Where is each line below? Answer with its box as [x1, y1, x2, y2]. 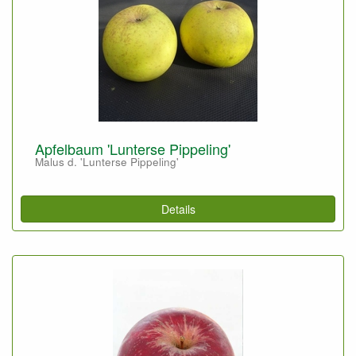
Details [161, 200, 195, 217]
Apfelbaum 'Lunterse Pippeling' [35, 138, 230, 159]
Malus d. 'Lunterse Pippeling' [35, 154, 179, 169]
